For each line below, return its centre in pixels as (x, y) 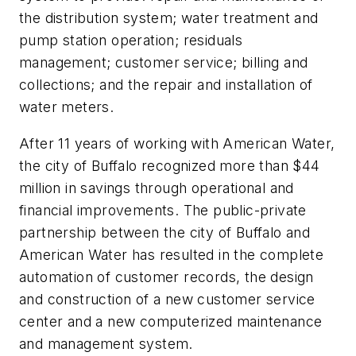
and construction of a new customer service (167, 299)
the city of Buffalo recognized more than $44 (170, 166)
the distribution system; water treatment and (169, 18)
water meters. (67, 107)
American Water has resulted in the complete (172, 255)
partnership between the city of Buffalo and (165, 232)
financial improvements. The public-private (163, 210)
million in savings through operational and (157, 188)
